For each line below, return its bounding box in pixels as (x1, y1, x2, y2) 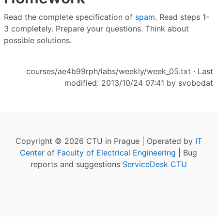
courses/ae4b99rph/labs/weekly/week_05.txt (26, 66, 191, 77)
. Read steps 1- (155, 12, 209, 22)
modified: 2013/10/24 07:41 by (64, 78, 178, 88)
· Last (191, 66, 213, 77)
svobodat (178, 78, 213, 88)
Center (20, 148, 45, 158)
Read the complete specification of (4, 12, 135, 22)
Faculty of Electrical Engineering (57, 148, 176, 158)
